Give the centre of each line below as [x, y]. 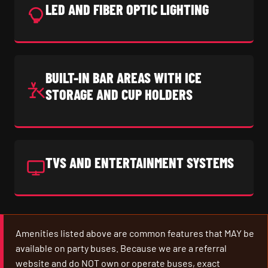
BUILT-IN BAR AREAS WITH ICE [124, 77]
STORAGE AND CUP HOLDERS [119, 94]
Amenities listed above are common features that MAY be [135, 233]
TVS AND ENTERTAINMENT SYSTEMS [140, 162]
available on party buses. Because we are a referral [121, 248]
